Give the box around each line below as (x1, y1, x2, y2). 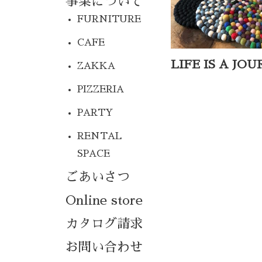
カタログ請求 (65, 217, 143, 230)
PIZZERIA (77, 84, 124, 94)
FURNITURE (77, 14, 141, 24)
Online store (65, 194, 143, 207)
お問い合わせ (65, 240, 143, 254)
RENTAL (77, 131, 122, 141)
